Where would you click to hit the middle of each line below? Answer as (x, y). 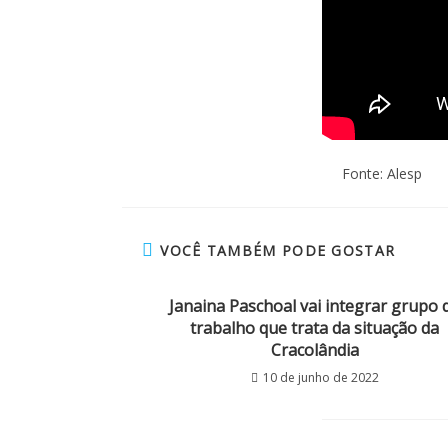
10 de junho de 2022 (320, 378)
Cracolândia (314, 350)
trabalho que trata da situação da (314, 328)
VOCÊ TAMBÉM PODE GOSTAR (278, 251)
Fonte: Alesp (382, 174)
